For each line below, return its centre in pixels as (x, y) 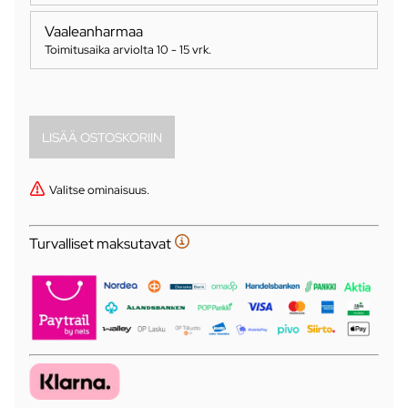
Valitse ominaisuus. (99, 190)
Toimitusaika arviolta (101, 50)
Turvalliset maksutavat (102, 244)
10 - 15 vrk (183, 50)
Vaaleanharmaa (94, 32)
